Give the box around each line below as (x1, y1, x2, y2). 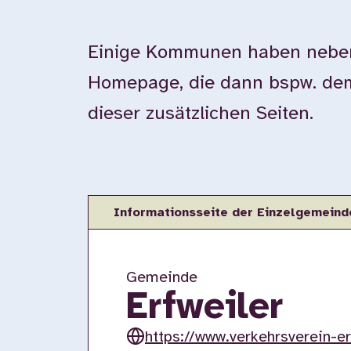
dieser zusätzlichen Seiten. (88, 104, 313, 124)
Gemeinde (126, 270, 197, 286)
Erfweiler (126, 288, 283, 327)
